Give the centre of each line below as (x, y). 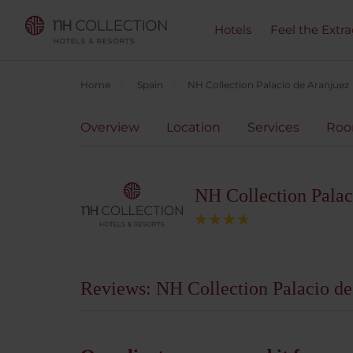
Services (273, 127)
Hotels (233, 30)
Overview (110, 127)
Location (193, 127)
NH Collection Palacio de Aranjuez (268, 85)
